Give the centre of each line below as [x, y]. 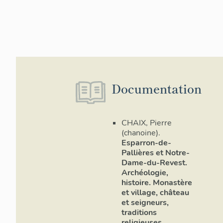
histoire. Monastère [157, 183]
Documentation [157, 88]
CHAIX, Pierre [147, 123]
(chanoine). [141, 133]
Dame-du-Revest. [154, 163]
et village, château [155, 193]
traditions [139, 213]
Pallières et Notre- [156, 153]
